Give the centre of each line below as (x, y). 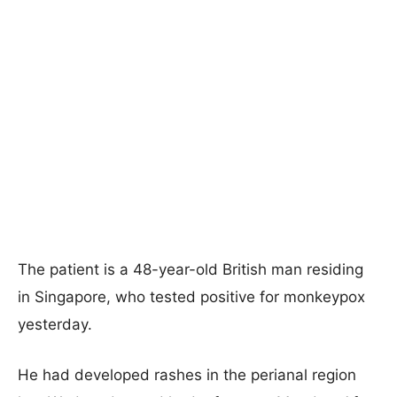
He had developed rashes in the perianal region (187, 374)
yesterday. (55, 324)
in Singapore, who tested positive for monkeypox (191, 296)
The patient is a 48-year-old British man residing (191, 269)
